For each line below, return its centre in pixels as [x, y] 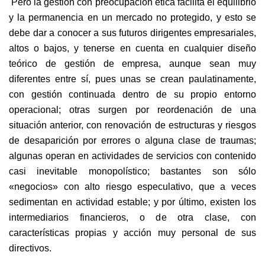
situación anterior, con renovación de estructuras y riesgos [132, 125]
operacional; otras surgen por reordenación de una [132, 110]
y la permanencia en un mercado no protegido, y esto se [132, 17]
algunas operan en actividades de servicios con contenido [132, 156]
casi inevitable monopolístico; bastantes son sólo [132, 171]
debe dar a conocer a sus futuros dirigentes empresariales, [132, 33]
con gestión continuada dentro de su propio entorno [132, 94]
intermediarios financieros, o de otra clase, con [132, 217]
